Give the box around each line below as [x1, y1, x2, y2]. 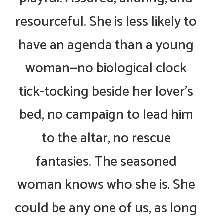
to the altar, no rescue [41, 127, 171, 150]
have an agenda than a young [18, 34, 194, 57]
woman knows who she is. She [17, 173, 195, 197]
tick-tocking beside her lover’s [19, 80, 193, 104]
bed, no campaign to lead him [19, 104, 193, 127]
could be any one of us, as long [15, 197, 197, 220]
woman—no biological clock [25, 57, 187, 80]
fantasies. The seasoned [35, 150, 177, 173]
